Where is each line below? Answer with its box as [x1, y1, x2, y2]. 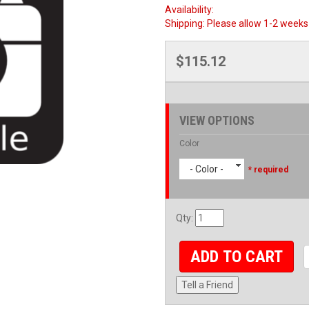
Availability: [165, 4, 214, 15]
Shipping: [165, 18, 207, 29]
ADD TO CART [190, 247, 283, 267]
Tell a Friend [181, 279, 233, 291]
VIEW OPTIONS [179, 113, 255, 128]
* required [246, 165, 288, 175]
